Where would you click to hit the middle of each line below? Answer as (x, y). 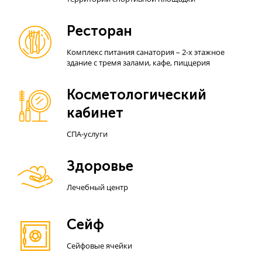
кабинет (95, 113)
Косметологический (137, 94)
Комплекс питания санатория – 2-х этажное (146, 52)
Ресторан (99, 31)
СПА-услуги (87, 134)
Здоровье (100, 166)
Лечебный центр (97, 187)
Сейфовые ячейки (99, 246)
